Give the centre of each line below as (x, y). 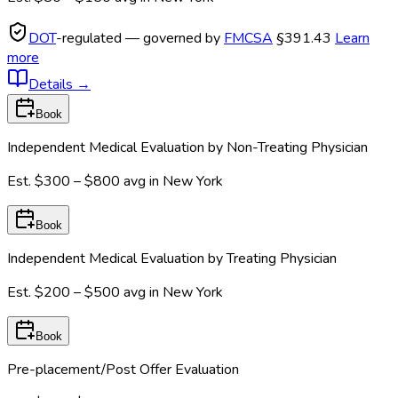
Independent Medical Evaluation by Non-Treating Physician (187, 147)
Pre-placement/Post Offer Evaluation (123, 369)
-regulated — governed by (140, 38)
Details (52, 84)
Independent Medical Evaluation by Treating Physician (172, 258)
